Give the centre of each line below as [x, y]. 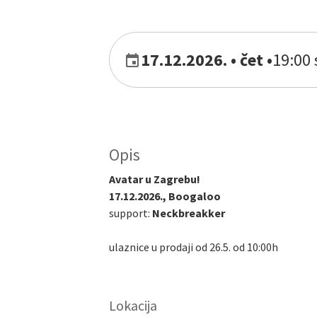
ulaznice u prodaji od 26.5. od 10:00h [194, 247]
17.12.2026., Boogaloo [165, 196]
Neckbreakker [189, 213]
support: [129, 213]
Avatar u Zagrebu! [155, 179]
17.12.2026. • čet [202, 59]
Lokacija [133, 306]
